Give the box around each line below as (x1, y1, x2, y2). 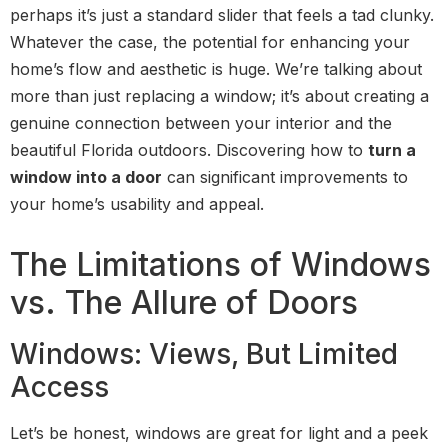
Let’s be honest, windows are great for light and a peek (10, 423, 428, 444)
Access (10, 370, 109, 405)
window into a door (10, 167, 162, 188)
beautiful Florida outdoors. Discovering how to (10, 140, 368, 161)
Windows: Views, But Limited (10, 337, 398, 372)
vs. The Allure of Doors (10, 283, 358, 323)
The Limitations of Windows (10, 245, 431, 285)
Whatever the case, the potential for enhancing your (10, 32, 410, 53)
